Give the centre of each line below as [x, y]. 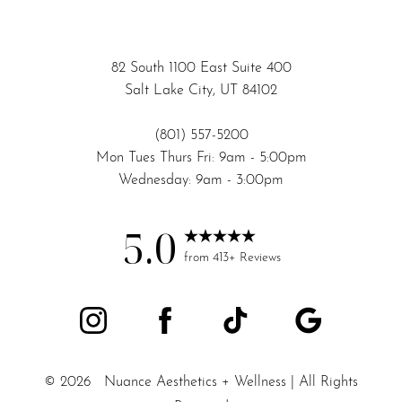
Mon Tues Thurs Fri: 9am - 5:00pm [201, 156]
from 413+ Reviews [232, 256]
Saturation [84, 215]
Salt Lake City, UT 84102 [201, 88]
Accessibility [226, 211]
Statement [226, 225]
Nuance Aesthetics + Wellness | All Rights [224, 380]
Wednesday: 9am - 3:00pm [201, 178]
